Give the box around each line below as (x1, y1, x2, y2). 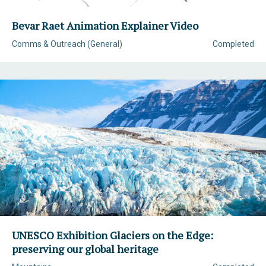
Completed (213, 39, 254, 49)
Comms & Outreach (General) (12, 39, 122, 49)
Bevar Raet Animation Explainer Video (12, 18, 198, 33)
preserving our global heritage (12, 242, 159, 256)
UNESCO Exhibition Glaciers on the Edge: (12, 228, 213, 242)
